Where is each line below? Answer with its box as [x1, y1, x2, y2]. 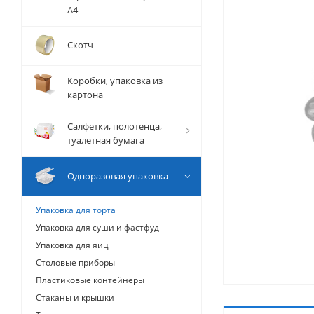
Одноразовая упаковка [67, 170, 168, 182]
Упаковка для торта [36, 204, 116, 216]
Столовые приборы [36, 257, 115, 268]
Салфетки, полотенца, [67, 120, 162, 132]
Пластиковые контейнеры [36, 274, 144, 286]
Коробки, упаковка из [67, 74, 163, 87]
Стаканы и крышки [36, 292, 114, 303]
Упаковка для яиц [36, 239, 109, 251]
